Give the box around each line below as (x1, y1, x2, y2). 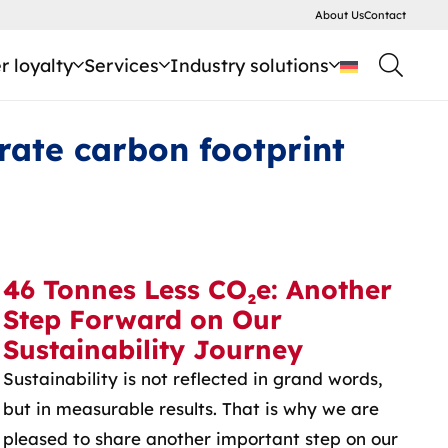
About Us (314, 8, 364, 22)
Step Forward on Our (2, 303, 282, 335)
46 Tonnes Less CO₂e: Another (2, 273, 392, 305)
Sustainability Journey (2, 333, 303, 365)
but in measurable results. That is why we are (2, 398, 379, 419)
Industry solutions (169, 53, 329, 77)
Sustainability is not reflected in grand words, (2, 368, 383, 389)
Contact (363, 8, 406, 22)
